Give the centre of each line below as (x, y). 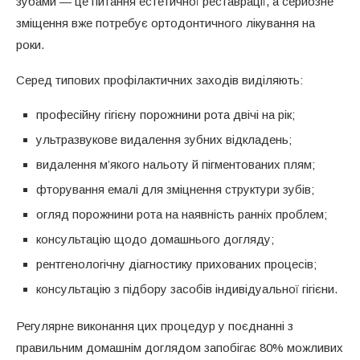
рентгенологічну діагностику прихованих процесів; (176, 264)
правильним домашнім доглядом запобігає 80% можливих (180, 347)
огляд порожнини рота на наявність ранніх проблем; (182, 214)
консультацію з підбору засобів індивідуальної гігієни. (187, 288)
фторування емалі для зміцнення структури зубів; (175, 189)
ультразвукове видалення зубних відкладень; (164, 139)
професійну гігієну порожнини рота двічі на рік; (166, 114)
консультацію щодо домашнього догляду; (155, 239)
